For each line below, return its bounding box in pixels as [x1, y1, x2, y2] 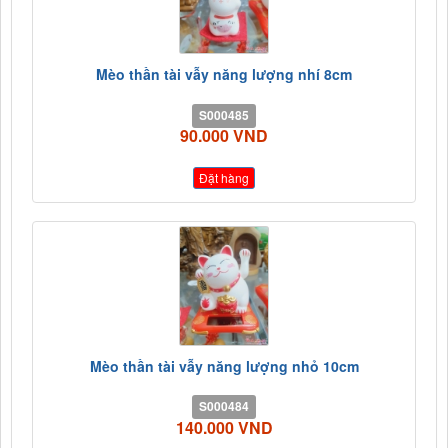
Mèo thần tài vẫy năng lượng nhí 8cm [96, 64, 352, 85]
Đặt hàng [199, 168, 249, 186]
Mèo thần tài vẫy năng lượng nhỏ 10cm [89, 355, 359, 376]
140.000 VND [175, 415, 273, 439]
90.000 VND [180, 124, 268, 148]
